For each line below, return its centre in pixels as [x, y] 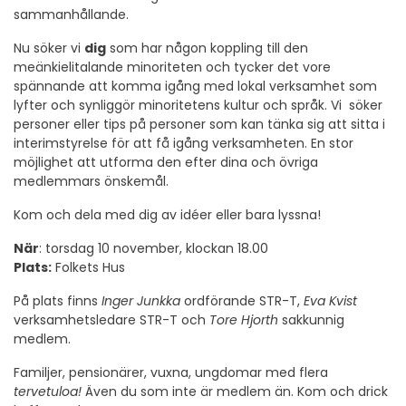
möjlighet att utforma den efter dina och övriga [166, 162]
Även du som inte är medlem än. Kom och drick [235, 391]
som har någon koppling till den [207, 48]
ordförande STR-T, [242, 301]
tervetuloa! [48, 391]
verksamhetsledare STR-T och [111, 320]
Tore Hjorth [244, 320]
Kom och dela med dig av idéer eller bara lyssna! [167, 215]
